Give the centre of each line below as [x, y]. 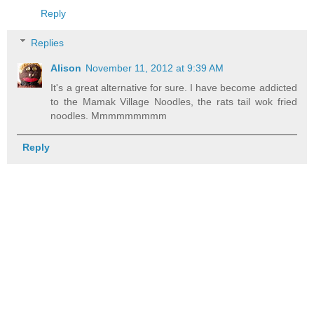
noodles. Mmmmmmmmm [109, 115]
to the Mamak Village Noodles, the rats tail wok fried [174, 101]
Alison [66, 68]
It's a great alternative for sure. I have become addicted [174, 87]
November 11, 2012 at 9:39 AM [155, 68]
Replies [48, 42]
